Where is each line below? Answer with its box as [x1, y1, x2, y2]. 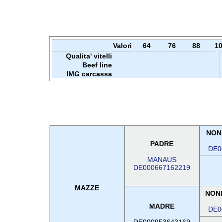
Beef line [82, 61, 112, 69]
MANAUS [147, 156, 176, 164]
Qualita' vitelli [65, 52, 112, 60]
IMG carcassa [66, 70, 112, 78]
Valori [112, 42, 132, 50]
